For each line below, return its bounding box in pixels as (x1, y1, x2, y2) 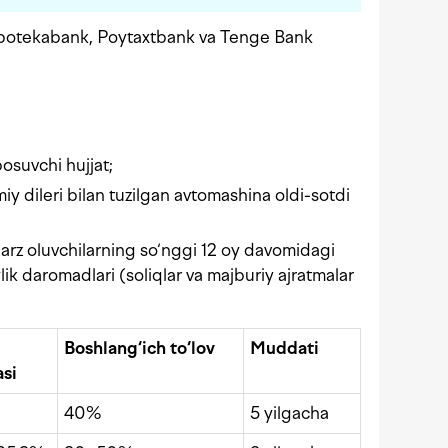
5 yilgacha (250, 403, 329, 424)
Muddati (250, 338, 319, 359)
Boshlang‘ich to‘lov (64, 338, 215, 359)
